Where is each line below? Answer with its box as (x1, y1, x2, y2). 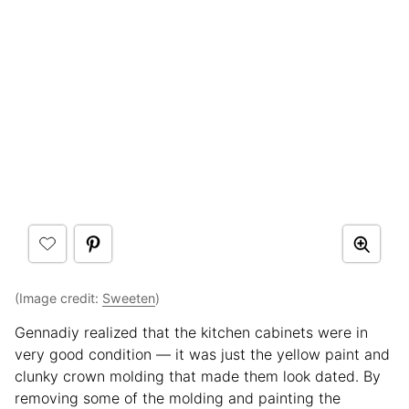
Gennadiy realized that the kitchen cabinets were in (15, 323, 368, 342)
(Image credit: (15, 290, 102, 307)
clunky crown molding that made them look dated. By (15, 367, 381, 386)
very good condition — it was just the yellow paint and (15, 345, 390, 364)
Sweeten (102, 290, 155, 307)
